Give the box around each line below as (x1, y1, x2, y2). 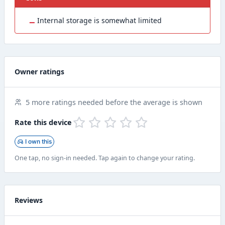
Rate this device (15, 118, 72, 128)
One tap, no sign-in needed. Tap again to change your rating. (15, 154, 195, 163)
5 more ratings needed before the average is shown (24, 97, 202, 107)
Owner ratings (15, 67, 64, 77)
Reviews (15, 195, 43, 205)
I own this (25, 138, 52, 146)
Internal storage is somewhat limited (37, 16, 162, 26)
